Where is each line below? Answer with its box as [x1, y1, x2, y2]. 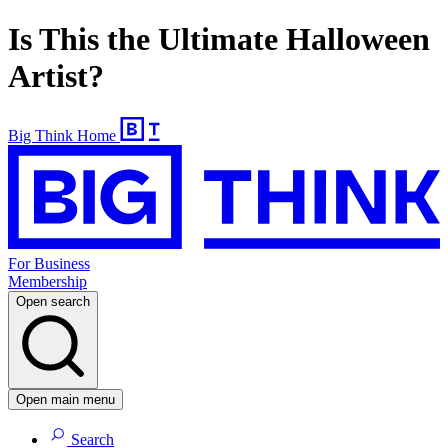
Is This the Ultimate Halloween [8, 21, 430, 58]
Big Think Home [8, 126, 116, 144]
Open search [16, 294, 90, 310]
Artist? [8, 58, 104, 95]
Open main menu [16, 392, 115, 408]
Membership [8, 273, 87, 291]
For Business [8, 255, 90, 273]
